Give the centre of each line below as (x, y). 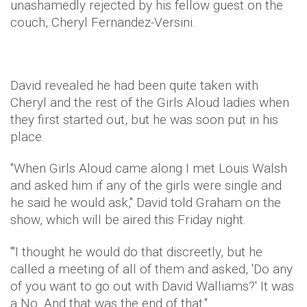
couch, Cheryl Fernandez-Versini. (103, 22)
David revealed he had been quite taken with (134, 85)
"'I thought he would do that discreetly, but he (136, 252)
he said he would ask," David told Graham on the (146, 202)
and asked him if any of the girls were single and (146, 185)
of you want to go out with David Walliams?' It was (152, 286)
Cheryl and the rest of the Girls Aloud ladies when (150, 102)
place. (27, 137)
